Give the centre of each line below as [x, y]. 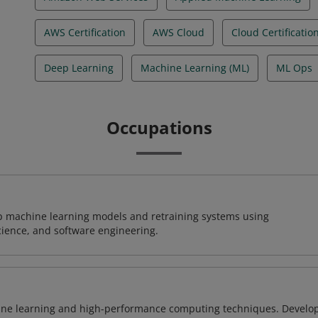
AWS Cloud [179, 32]
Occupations [159, 127]
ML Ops [294, 68]
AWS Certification [85, 32]
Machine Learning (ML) [195, 68]
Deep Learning [79, 68]
